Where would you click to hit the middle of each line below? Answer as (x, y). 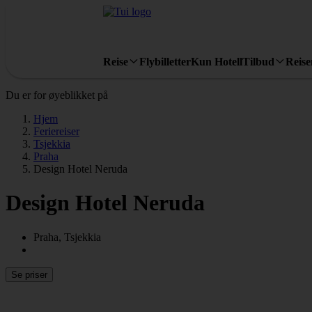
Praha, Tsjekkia (67, 237)
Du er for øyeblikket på (57, 95)
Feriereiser (56, 131)
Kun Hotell (217, 61)
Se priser (29, 274)
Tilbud (258, 61)
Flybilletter (165, 61)
